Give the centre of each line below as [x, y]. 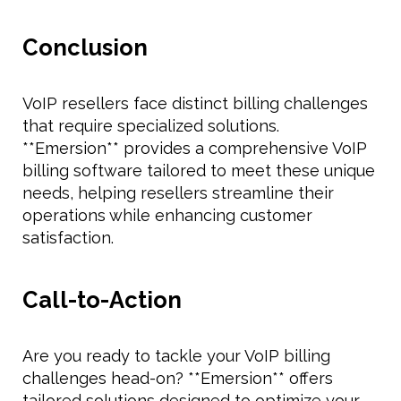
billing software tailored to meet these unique [199, 170]
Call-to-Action [102, 299]
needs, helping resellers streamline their [178, 192]
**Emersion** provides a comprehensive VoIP [195, 148]
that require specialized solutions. [151, 125]
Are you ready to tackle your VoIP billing [176, 355]
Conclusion [85, 47]
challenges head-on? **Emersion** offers [178, 378]
